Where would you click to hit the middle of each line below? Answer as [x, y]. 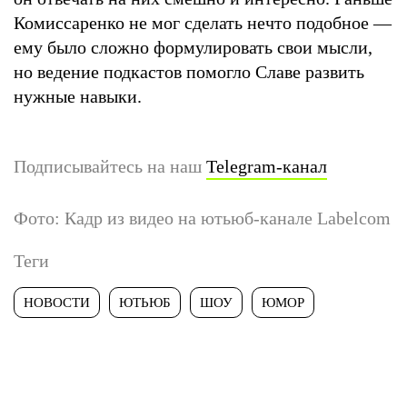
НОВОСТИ [57, 302]
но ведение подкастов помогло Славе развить [189, 71]
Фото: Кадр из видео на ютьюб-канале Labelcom [202, 218]
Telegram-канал [267, 166]
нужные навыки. [80, 96]
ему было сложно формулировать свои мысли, [193, 47]
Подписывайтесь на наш [110, 166]
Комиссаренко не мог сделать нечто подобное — [203, 22]
